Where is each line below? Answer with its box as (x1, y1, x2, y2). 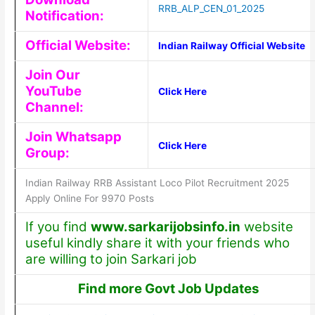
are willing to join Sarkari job (25, 251, 197, 268)
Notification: (25, 8, 104, 25)
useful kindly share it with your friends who (25, 235, 290, 252)
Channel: (25, 99, 84, 116)
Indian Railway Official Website (157, 40, 305, 52)
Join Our (25, 67, 80, 84)
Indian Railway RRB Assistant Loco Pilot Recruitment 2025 (25, 177, 289, 189)
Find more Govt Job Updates (78, 281, 259, 297)
